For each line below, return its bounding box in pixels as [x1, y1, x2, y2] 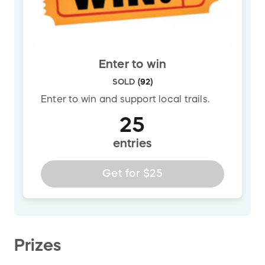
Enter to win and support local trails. [41, 93, 215, 104]
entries [112, 137, 153, 149]
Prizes [14, 236, 62, 253]
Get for [102, 168, 144, 179]
